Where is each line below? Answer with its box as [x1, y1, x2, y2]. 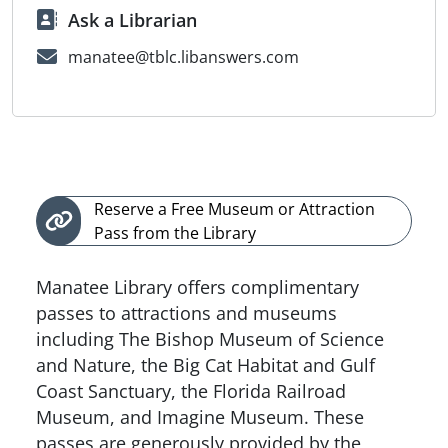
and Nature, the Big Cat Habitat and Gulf [36, 352, 375, 377]
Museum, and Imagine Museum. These [36, 404, 364, 429]
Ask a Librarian [67, 7, 197, 32]
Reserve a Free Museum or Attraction [93, 197, 375, 220]
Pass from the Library [93, 221, 256, 244]
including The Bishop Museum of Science [36, 326, 384, 351]
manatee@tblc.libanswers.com [67, 46, 299, 69]
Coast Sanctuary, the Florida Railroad [36, 378, 346, 403]
